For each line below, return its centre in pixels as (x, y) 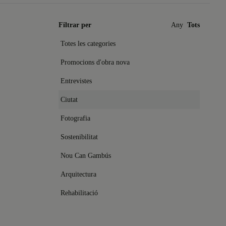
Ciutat (69, 100)
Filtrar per (75, 25)
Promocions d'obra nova (95, 62)
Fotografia (75, 118)
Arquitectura (78, 174)
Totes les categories (88, 44)
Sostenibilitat (79, 137)
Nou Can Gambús (86, 156)
